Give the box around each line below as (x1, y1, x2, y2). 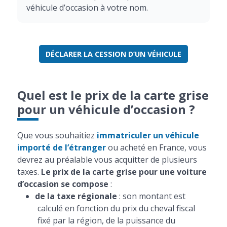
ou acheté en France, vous (105, 142, 207, 153)
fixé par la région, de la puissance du (37, 215, 175, 226)
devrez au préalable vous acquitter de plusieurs (17, 154, 197, 165)
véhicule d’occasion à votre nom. (26, 2, 148, 13)
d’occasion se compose (17, 178, 108, 190)
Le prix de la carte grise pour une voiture (41, 166, 207, 177)
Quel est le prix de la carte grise (17, 87, 209, 103)
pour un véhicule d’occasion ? (17, 101, 195, 118)
